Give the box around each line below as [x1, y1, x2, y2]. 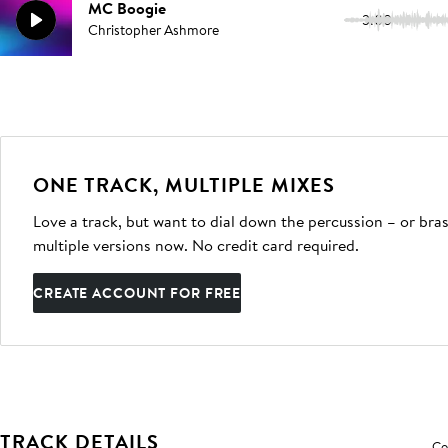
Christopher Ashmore [88, 20, 219, 40]
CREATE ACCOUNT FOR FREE [33, 283, 242, 303]
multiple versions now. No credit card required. [33, 234, 359, 256]
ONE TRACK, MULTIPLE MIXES [33, 171, 335, 198]
